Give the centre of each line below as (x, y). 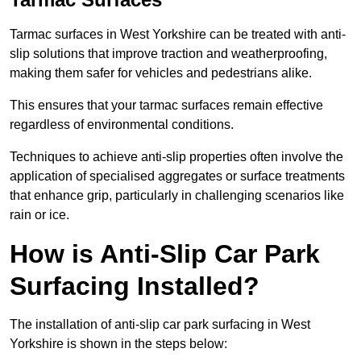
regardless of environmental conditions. (122, 125)
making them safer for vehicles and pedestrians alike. (161, 73)
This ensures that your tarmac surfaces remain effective (166, 106)
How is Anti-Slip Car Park (165, 254)
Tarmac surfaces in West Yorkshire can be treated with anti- (178, 35)
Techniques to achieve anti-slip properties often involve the (176, 157)
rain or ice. (39, 215)
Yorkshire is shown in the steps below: (118, 344)
